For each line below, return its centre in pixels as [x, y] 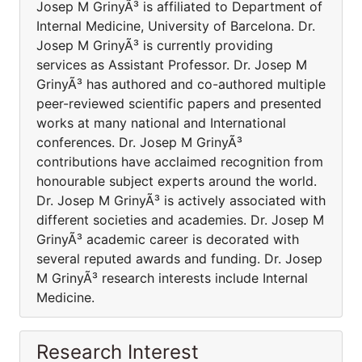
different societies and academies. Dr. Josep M [180, 220]
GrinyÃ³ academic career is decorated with [168, 239]
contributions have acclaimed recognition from [180, 162]
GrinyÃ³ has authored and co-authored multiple [181, 84]
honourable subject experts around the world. [177, 181]
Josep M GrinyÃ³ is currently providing [155, 45]
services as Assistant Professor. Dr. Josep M [172, 65]
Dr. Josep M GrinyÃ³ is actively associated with [181, 200]
